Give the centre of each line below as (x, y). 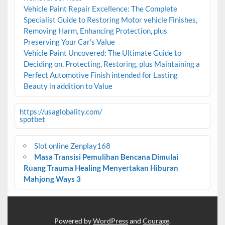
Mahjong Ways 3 (52, 179)
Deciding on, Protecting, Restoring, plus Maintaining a (111, 64)
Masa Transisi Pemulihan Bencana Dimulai (106, 157)
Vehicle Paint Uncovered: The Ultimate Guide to (102, 52)
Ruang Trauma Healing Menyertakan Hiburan (101, 168)
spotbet (32, 119)
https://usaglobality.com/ (61, 112)
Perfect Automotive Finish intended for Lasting (100, 75)
